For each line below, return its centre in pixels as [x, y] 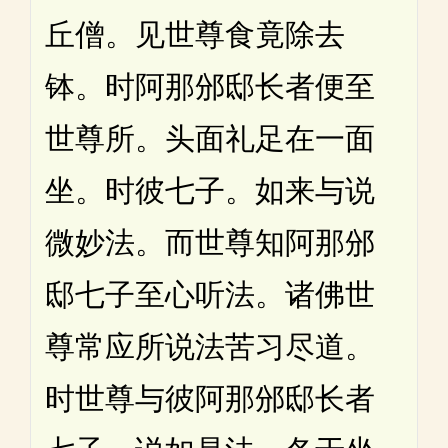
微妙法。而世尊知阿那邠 [210, 242]
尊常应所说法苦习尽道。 [210, 346]
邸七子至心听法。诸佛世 [210, 294]
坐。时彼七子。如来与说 [210, 190]
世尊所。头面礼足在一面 [210, 138]
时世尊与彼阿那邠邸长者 [210, 398]
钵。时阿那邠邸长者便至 [210, 86]
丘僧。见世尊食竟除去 [195, 34]
